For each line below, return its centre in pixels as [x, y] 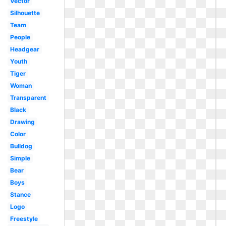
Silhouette [25, 13]
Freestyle [24, 219]
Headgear [24, 49]
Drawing [22, 122]
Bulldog [21, 146]
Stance [20, 194]
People [20, 37]
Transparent [28, 98]
